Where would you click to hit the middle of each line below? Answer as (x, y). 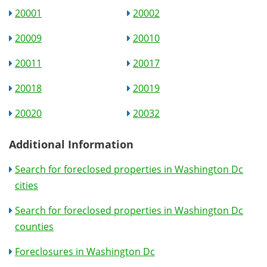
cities (27, 185)
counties (34, 226)
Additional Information (71, 144)
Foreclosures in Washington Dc (85, 252)
